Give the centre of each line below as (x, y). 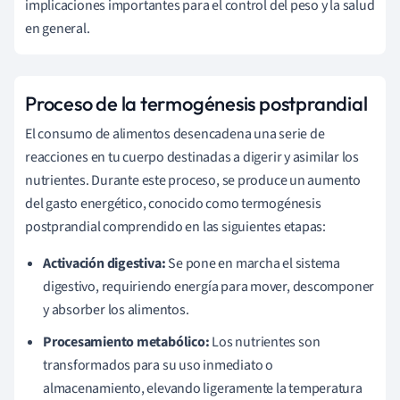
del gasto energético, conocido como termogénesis (173, 203)
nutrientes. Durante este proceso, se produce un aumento (193, 180)
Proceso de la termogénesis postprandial (196, 103)
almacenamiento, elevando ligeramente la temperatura (203, 388)
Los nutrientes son (265, 342)
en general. (58, 28)
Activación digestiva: (104, 263)
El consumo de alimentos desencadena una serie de (175, 133)
